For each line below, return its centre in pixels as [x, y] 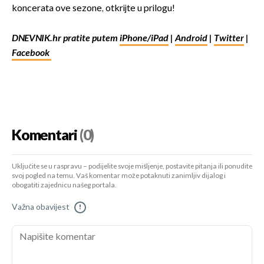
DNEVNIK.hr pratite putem [66, 39]
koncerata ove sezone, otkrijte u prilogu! [93, 9]
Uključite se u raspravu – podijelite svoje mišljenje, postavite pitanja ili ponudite [132, 167]
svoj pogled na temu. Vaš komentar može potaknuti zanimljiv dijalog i [119, 176]
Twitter [229, 39]
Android [191, 39]
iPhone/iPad [144, 39]
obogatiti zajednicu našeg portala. [64, 186]
